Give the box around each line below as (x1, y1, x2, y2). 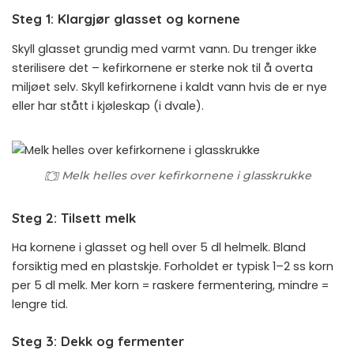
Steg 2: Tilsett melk (12, 209, 136, 226)
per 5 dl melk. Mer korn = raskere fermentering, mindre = (12, 277, 329, 294)
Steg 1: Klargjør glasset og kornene (12, 10, 240, 28)
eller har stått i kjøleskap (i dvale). (12, 97, 204, 114)
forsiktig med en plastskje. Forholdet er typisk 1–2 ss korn (12, 258, 333, 275)
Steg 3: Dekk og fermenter (12, 333, 184, 350)
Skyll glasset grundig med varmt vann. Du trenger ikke (12, 40, 317, 57)
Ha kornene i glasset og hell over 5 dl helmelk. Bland (12, 239, 306, 256)
